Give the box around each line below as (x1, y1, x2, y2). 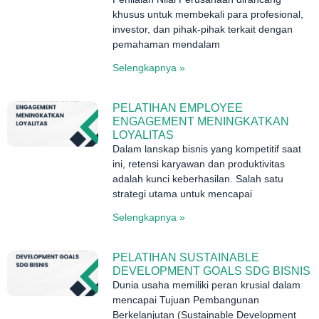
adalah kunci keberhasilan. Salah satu (113, 173, 284, 185)
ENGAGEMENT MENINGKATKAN (113, 115, 290, 128)
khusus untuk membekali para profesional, (113, 9, 304, 21)
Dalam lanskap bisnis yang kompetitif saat (113, 143, 302, 155)
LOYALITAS (113, 129, 174, 142)
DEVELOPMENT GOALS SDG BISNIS (113, 265, 311, 278)
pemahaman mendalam (113, 38, 221, 51)
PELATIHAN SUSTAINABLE (113, 251, 260, 264)
